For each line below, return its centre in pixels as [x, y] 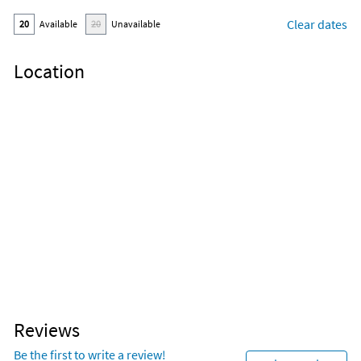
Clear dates [317, 25]
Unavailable [139, 24]
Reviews [47, 330]
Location [49, 72]
